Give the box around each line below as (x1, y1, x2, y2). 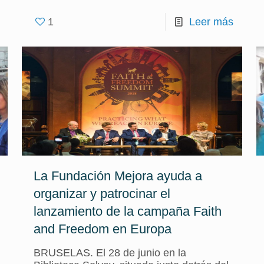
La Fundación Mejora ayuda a (33, 169, 202, 183)
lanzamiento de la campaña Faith (33, 204, 222, 219)
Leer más (189, 16, 234, 28)
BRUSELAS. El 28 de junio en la (33, 247, 186, 259)
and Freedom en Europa (33, 222, 171, 236)
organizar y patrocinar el (33, 186, 170, 201)
